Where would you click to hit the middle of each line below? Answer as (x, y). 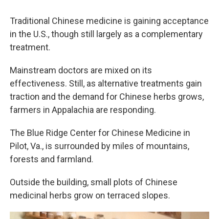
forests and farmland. (52, 159)
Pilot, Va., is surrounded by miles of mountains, (99, 146)
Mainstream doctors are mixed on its (81, 70)
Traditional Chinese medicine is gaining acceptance (109, 21)
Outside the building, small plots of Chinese (94, 182)
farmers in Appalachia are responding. (83, 110)
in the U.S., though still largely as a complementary (106, 34)
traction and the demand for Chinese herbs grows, (107, 97)
